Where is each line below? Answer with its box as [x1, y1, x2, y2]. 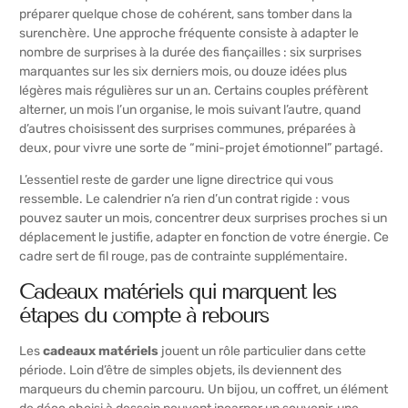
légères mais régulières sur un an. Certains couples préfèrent [19, 82, 368, 98]
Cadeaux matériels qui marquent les [19, 277, 336, 304]
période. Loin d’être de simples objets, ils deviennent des [19, 362, 342, 378]
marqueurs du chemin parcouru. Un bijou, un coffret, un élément [19, 381, 388, 397]
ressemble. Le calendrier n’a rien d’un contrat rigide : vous [19, 191, 350, 208]
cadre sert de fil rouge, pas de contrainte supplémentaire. [19, 249, 348, 265]
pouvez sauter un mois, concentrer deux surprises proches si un [19, 210, 387, 227]
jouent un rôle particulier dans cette [158, 342, 366, 359]
